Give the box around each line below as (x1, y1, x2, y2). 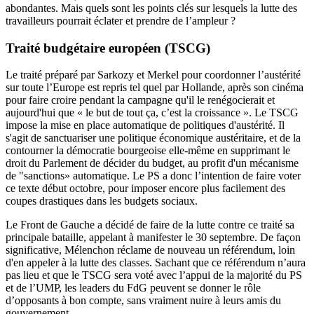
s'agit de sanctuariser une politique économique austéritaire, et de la (6, 132, 301, 144)
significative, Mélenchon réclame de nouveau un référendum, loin (6, 244, 295, 257)
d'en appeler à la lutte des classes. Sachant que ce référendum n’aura (6, 257, 306, 269)
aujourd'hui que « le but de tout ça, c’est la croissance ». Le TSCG (6, 107, 299, 119)
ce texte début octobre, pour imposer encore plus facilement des (6, 182, 285, 195)
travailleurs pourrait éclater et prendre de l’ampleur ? (6, 14, 235, 27)
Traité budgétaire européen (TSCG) (6, 40, 210, 55)
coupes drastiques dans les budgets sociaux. (6, 195, 198, 207)
